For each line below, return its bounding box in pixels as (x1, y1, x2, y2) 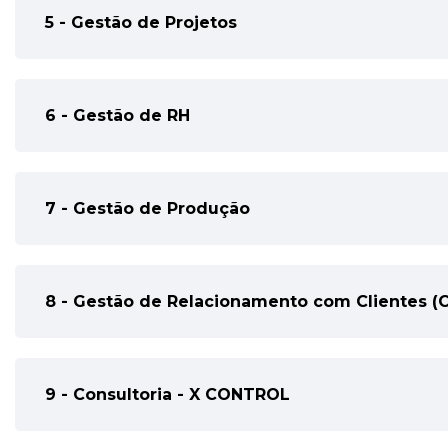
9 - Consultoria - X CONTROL (45, 385, 290, 404)
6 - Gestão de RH (45, 106, 190, 125)
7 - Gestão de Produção (45, 199, 250, 218)
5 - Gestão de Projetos (45, 13, 237, 32)
